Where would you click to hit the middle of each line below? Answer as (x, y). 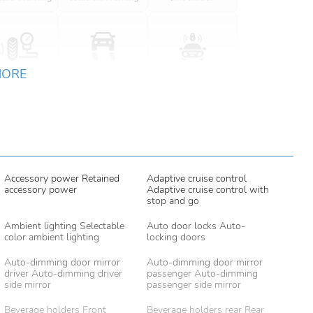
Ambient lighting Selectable (64, 226)
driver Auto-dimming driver (63, 274)
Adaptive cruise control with (208, 190)
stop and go (173, 201)
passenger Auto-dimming (202, 274)
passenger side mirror (194, 285)
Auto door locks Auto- (196, 226)
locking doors (176, 237)
